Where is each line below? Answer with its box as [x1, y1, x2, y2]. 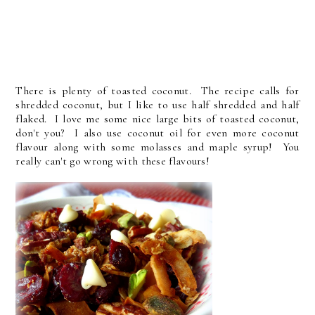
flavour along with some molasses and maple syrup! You [15, 140, 300, 155]
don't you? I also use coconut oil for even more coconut [15, 126, 300, 141]
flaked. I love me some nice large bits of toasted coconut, [15, 112, 300, 127]
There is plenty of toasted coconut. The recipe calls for [15, 84, 300, 98]
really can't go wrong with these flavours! [15, 154, 210, 169]
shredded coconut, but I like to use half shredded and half [15, 98, 300, 112]
